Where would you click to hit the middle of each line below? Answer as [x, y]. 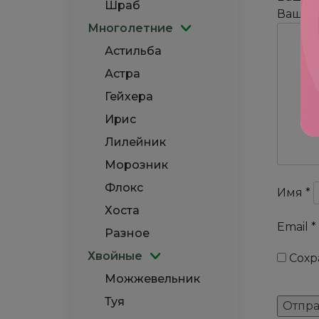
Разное [127, 233]
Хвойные [115, 256]
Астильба [133, 51]
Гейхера [129, 96]
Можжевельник [152, 279]
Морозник [136, 165]
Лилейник [135, 142]
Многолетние [130, 28]
